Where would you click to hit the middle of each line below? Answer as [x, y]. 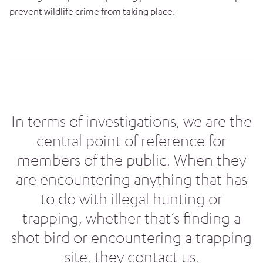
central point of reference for [131, 139]
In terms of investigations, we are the [131, 120]
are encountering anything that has [131, 178]
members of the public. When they [131, 159]
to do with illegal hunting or [131, 197]
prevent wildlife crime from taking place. [92, 11]
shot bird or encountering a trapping [131, 236]
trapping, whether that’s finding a [131, 217]
